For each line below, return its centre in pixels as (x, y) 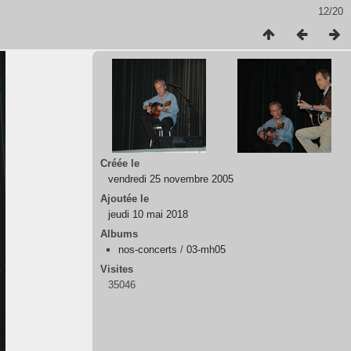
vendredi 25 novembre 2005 (171, 179)
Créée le (120, 163)
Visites (117, 269)
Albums (119, 234)
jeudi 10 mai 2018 (148, 214)
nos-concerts (148, 250)
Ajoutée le (125, 199)
